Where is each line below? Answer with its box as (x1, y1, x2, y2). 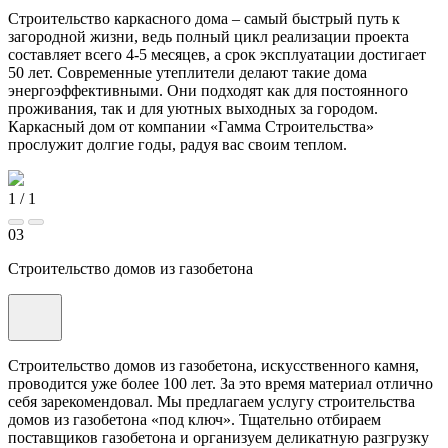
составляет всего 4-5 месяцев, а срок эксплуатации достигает (8, 46, 426, 64)
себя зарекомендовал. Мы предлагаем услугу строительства (8, 393, 415, 411)
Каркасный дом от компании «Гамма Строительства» (8, 118, 374, 136)
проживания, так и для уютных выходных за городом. (8, 100, 378, 118)
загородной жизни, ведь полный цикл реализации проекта (8, 28, 409, 46)
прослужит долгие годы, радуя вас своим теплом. (8, 136, 347, 154)
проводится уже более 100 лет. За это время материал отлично (8, 375, 433, 393)
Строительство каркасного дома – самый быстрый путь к (8, 10, 400, 28)
